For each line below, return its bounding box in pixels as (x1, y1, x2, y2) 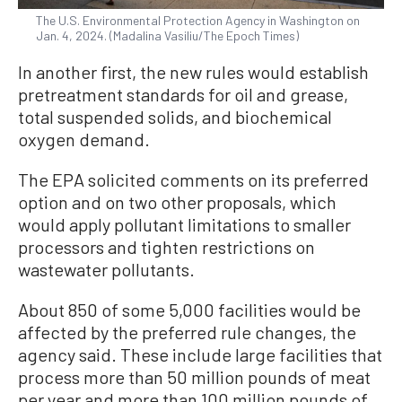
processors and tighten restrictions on (18, 236, 315, 258)
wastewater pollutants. (18, 258, 195, 280)
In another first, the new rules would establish (18, 61, 369, 83)
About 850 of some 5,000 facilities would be (18, 299, 361, 320)
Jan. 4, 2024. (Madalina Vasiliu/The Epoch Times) (36, 28, 299, 43)
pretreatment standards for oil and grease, (18, 83, 348, 105)
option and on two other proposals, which (18, 191, 336, 213)
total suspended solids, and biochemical (18, 106, 332, 127)
